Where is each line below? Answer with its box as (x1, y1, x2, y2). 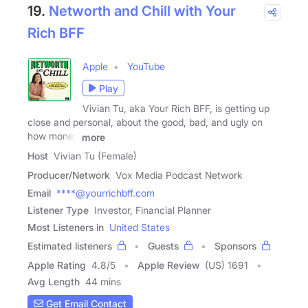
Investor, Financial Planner (94, 204, 211, 217)
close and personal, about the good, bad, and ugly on (27, 116, 263, 129)
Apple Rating (27, 259, 86, 272)
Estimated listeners (27, 240, 112, 252)
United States (109, 221, 170, 234)
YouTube (127, 60, 165, 73)
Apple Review (137, 259, 199, 272)
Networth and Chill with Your (49, 3, 236, 20)
